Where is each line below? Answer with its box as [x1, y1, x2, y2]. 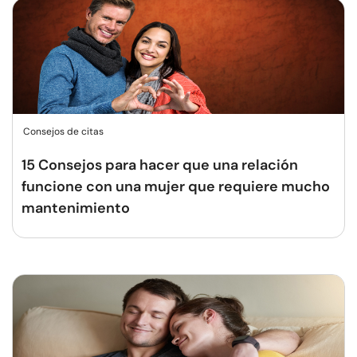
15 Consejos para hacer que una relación [22, 155, 298, 175]
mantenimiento [22, 198, 130, 218]
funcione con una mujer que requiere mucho [22, 177, 330, 196]
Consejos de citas [23, 125, 104, 138]
